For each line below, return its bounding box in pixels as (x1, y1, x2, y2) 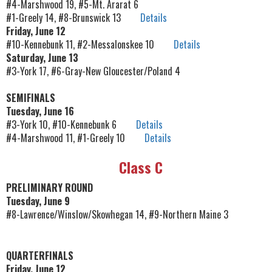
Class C (118, 156, 163, 178)
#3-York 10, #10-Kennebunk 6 (6, 117, 136, 132)
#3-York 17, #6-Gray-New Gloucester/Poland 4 (6, 64, 180, 79)
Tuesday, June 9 (6, 194, 70, 209)
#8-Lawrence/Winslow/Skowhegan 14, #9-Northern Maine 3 (6, 207, 228, 222)
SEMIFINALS (6, 90, 55, 106)
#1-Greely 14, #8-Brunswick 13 (6, 10, 140, 25)
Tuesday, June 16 (6, 104, 74, 119)
